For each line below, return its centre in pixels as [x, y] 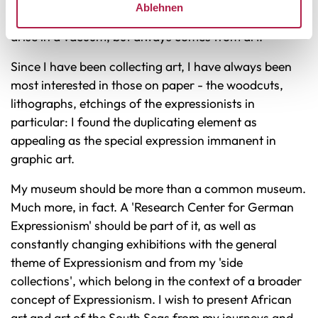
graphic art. [43, 159]
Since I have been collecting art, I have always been [151, 67]
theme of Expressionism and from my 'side [127, 263]
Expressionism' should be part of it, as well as [133, 226]
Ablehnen [159, 7]
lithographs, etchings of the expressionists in [133, 104]
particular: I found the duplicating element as [134, 122]
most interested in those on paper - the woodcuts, [147, 85]
